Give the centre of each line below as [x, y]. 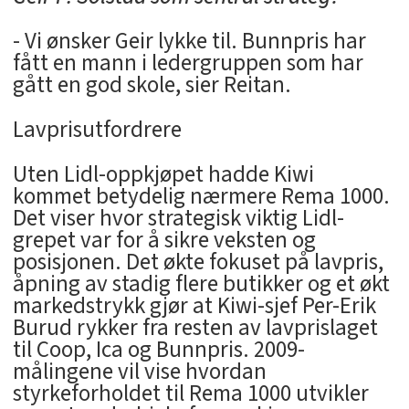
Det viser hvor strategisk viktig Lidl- [178, 218]
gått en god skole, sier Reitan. [152, 85]
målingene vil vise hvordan [139, 371]
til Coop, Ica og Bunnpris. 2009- [158, 349]
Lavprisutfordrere [97, 130]
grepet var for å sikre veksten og [164, 240]
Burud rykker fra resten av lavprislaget [195, 327]
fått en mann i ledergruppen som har [188, 63]
